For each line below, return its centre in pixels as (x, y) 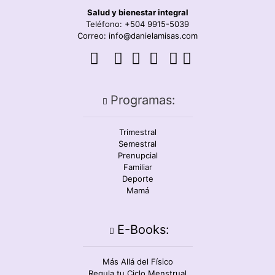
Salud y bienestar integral (137, 12)
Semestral (137, 143)
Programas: (143, 100)
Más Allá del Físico (137, 261)
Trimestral (137, 132)
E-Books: (143, 229)
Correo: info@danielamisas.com (137, 35)
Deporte (137, 178)
